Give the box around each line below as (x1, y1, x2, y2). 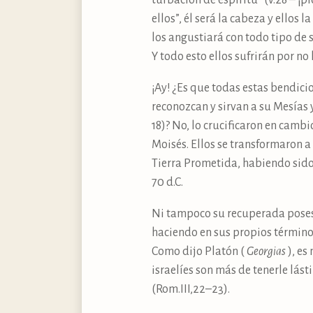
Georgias (247, 245, 286, 259)
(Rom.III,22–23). (152, 283, 230, 296)
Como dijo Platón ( (152, 245, 247, 259)
